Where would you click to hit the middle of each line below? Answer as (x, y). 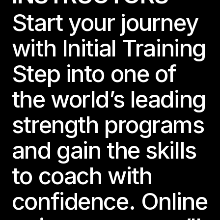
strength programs (108, 125)
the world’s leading (109, 99)
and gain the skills (104, 150)
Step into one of (94, 74)
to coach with (82, 176)
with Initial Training (109, 48)
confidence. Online (110, 201)
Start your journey (105, 23)
